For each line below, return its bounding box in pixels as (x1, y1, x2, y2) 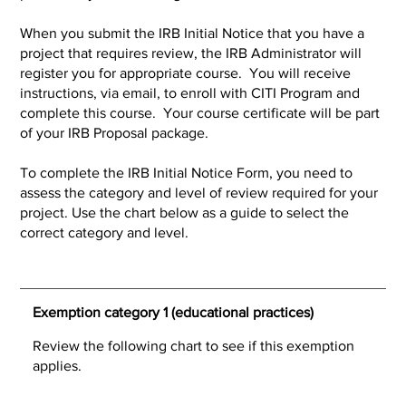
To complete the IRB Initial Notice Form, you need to (20, 165, 353, 180)
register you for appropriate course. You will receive (20, 65, 352, 81)
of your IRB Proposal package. (20, 125, 209, 140)
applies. (33, 358, 82, 373)
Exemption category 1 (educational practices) (33, 304, 314, 320)
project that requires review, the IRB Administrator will (20, 45, 362, 61)
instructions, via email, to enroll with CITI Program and (20, 85, 361, 101)
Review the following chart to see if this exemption (33, 338, 355, 353)
